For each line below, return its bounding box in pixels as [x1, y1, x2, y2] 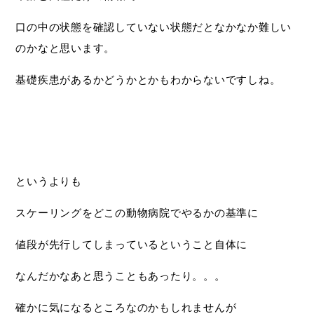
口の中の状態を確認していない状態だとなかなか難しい [15, 21, 292, 33]
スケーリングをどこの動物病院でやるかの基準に [15, 207, 259, 219]
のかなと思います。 [15, 42, 116, 54]
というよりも [15, 175, 82, 187]
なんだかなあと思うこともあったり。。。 [15, 270, 226, 282]
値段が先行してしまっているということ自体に [15, 238, 248, 250]
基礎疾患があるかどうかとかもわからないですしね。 [15, 74, 281, 86]
